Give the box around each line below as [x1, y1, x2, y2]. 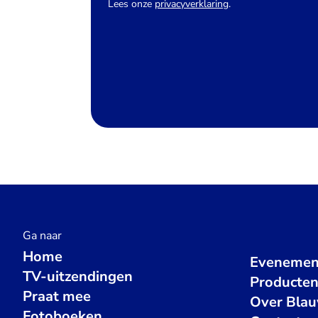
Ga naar [23, 228, 62, 243]
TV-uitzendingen [23, 267, 133, 286]
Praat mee [23, 287, 91, 306]
